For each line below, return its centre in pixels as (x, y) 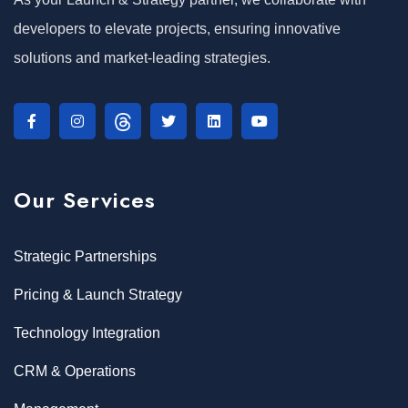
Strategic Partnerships (85, 257)
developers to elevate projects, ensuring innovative (177, 29)
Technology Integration (87, 333)
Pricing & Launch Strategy (98, 295)
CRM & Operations (75, 372)
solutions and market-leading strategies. (142, 58)
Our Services (85, 200)
